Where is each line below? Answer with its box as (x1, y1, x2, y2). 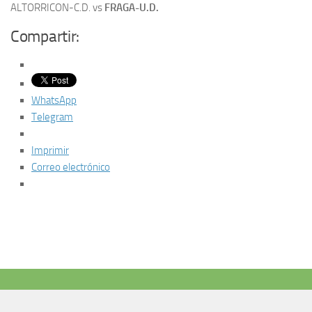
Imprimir (31, 143, 69, 157)
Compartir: (10, 26, 79, 46)
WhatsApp (31, 93, 77, 107)
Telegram (31, 110, 73, 123)
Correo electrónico (31, 160, 110, 173)
